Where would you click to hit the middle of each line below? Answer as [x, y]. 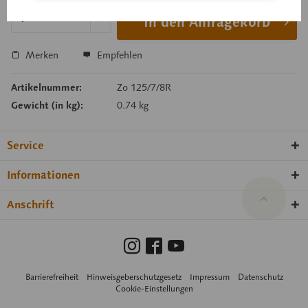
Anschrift [31, 205]
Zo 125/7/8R [144, 88]
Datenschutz [260, 276]
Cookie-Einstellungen [154, 288]
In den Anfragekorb [207, 22]
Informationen [43, 175]
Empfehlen [118, 55]
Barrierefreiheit [52, 276]
